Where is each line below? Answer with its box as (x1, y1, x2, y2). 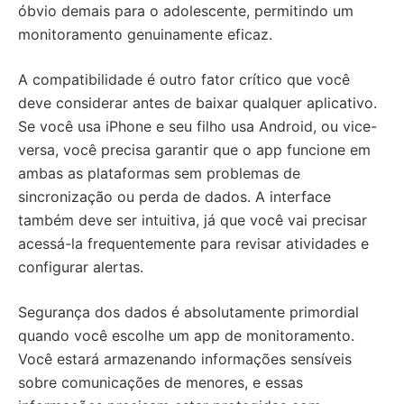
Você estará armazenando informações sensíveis (18, 350, 352, 369)
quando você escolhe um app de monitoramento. (18, 326, 354, 345)
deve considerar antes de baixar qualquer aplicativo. (18, 94, 377, 113)
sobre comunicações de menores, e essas (18, 373, 303, 392)
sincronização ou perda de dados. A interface (18, 188, 331, 207)
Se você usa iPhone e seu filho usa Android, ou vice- (18, 117, 377, 136)
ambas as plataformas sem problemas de (18, 164, 300, 183)
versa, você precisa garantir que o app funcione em (18, 141, 371, 160)
